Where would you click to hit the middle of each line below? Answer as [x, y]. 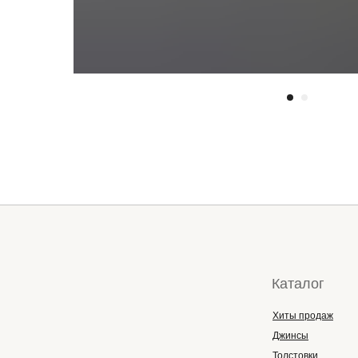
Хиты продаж [303, 316]
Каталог [298, 284]
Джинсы [290, 336]
